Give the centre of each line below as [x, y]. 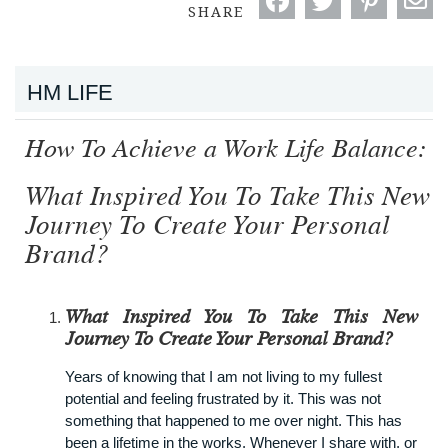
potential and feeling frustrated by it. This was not [223, 398]
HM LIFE [70, 92]
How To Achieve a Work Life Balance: [226, 148]
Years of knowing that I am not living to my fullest [223, 376]
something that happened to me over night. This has [233, 420]
